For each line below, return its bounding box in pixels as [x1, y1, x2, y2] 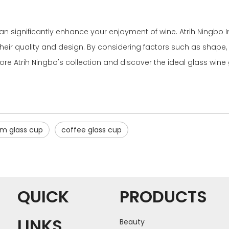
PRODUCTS [120, 185, 207, 208]
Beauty [120, 216, 145, 227]
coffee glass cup [61, 124, 122, 135]
